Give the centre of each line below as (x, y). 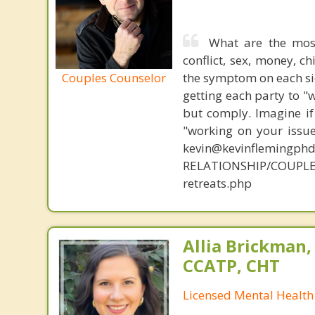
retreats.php (217, 183)
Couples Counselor (114, 77)
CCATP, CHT (231, 265)
